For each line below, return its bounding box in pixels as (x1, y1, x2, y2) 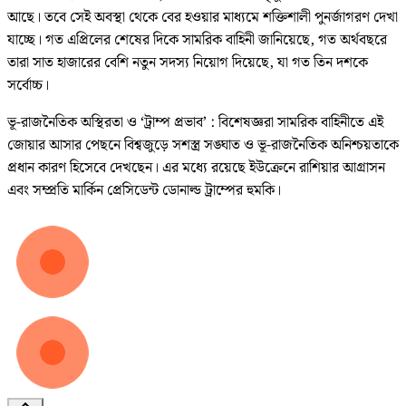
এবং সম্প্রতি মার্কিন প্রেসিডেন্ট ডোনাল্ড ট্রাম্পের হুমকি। (7, 179, 281, 203)
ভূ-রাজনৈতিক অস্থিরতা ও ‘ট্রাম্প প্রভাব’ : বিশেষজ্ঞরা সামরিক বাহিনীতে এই (7, 111, 383, 135)
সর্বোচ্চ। (7, 74, 49, 98)
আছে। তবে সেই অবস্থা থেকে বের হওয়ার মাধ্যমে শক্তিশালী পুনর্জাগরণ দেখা (7, 6, 398, 30)
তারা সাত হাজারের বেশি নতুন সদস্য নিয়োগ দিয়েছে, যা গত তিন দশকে (7, 52, 368, 75)
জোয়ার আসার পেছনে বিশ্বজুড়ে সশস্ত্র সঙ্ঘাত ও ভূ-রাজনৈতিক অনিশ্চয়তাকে (7, 134, 399, 158)
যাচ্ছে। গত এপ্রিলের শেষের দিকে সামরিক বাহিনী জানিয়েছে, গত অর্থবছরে (7, 29, 387, 53)
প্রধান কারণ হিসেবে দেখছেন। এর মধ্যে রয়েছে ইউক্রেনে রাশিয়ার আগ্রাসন (7, 157, 385, 180)
